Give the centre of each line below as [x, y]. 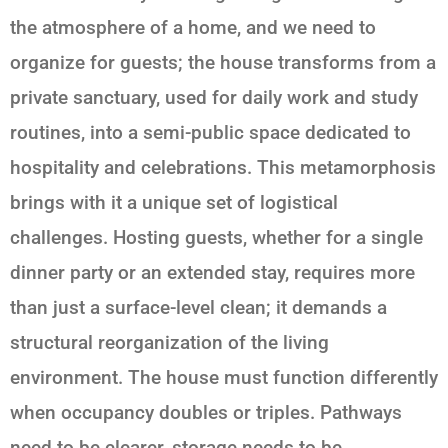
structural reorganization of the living [169, 342]
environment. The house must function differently [224, 377]
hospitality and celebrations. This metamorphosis [223, 167]
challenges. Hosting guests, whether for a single [216, 237]
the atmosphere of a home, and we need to [193, 27]
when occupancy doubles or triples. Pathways [206, 412]
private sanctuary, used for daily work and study [214, 97]
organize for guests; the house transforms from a [223, 62]
